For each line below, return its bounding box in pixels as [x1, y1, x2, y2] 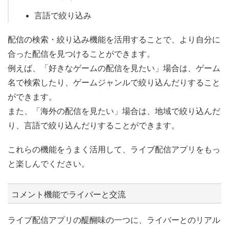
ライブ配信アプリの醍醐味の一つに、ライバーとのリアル [8, 215, 220, 224]
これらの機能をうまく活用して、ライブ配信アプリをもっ [8, 145, 220, 154]
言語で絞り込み [34, 11, 91, 20]
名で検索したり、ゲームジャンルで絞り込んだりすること [8, 78, 220, 87]
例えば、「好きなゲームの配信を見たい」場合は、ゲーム [8, 63, 220, 73]
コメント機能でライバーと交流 [11, 190, 126, 199]
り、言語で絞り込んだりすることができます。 [8, 121, 179, 130]
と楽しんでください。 [8, 159, 89, 168]
